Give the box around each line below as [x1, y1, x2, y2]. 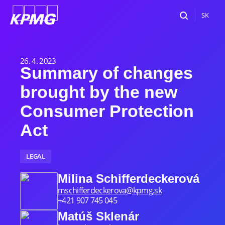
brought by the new [20, 82, 177, 101]
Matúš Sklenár [58, 209, 139, 223]
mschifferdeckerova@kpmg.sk [58, 185, 162, 195]
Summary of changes [20, 63, 193, 82]
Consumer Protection [20, 101, 194, 121]
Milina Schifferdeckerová [58, 172, 199, 185]
